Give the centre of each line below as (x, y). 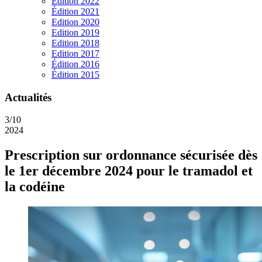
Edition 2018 (75, 43)
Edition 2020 (75, 22)
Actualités (28, 97)
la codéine (35, 187)
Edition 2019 (75, 32)
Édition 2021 (75, 11)
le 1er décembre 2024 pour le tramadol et (129, 171)
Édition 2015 (75, 75)
